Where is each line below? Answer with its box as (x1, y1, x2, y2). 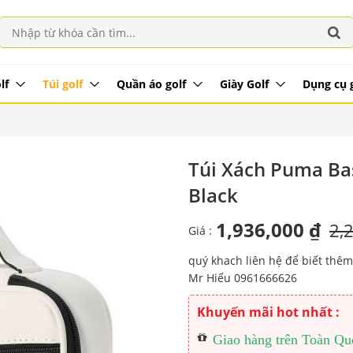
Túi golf (43, 76, 83, 91)
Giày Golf (220, 76, 269, 91)
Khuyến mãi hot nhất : (197, 303, 340, 321)
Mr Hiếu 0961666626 (188, 270, 297, 285)
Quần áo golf (117, 76, 186, 91)
